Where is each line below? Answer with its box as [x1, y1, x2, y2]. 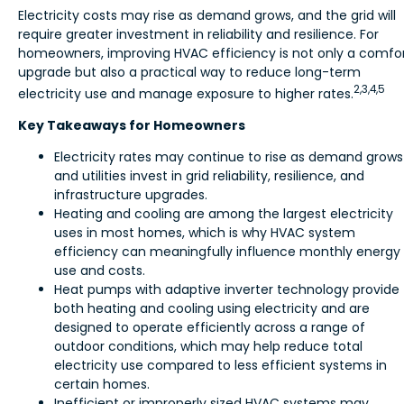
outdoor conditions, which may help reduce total [54, 336, 363, 355]
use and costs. [54, 261, 145, 280]
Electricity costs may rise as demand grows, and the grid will [18, 6, 396, 25]
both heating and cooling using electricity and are [54, 298, 370, 317]
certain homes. [54, 374, 150, 393]
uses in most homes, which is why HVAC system [54, 223, 355, 242]
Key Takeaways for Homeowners [18, 115, 245, 134]
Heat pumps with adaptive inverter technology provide [54, 280, 399, 298]
